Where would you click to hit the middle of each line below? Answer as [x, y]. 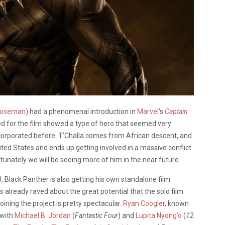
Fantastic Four [96, 215]
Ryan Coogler [144, 203]
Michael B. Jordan [43, 215]
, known [177, 203]
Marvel [148, 111]
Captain [176, 111]
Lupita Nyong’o [159, 215]
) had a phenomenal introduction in [81, 111]
